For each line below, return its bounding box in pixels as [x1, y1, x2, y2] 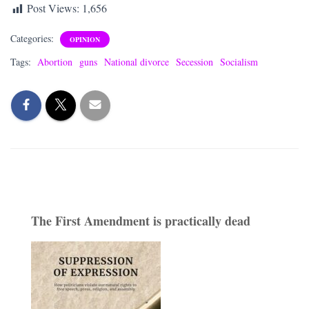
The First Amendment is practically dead [31, 211, 250, 230]
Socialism [220, 54, 258, 68]
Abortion [37, 54, 72, 68]
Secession [176, 54, 213, 68]
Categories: [10, 31, 57, 45]
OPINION [70, 34, 100, 44]
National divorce [104, 54, 169, 68]
